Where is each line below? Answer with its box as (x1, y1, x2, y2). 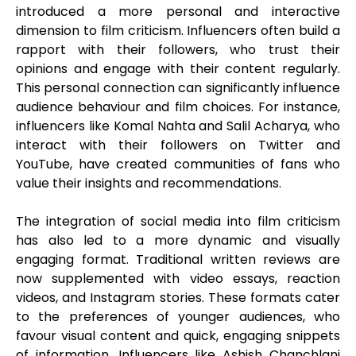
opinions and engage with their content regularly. (16, 60, 340, 79)
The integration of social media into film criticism (16, 212, 340, 231)
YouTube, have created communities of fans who (16, 155, 340, 174)
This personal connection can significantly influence (16, 79, 340, 98)
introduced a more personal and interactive (16, 2, 340, 21)
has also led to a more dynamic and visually (16, 231, 340, 250)
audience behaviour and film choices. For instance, (16, 98, 340, 117)
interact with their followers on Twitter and (16, 136, 340, 155)
